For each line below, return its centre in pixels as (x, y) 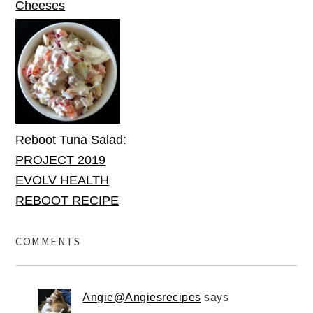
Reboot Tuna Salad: (71, 140)
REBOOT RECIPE (67, 201)
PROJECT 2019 (61, 160)
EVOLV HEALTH (63, 181)
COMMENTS (48, 241)
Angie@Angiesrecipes (142, 298)
